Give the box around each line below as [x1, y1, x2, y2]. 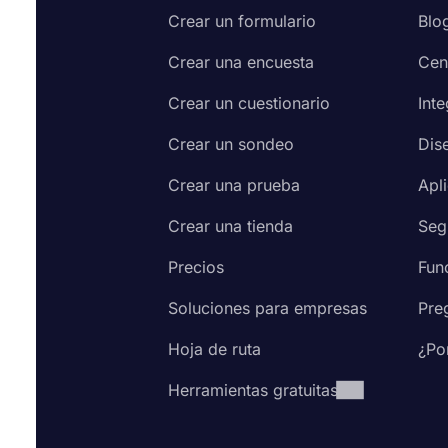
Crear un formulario [168, 11, 316, 31]
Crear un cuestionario [168, 93, 330, 113]
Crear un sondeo [168, 134, 294, 154]
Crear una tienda [168, 216, 293, 236]
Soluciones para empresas [168, 298, 367, 318]
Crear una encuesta [168, 52, 314, 72]
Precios [168, 257, 224, 277]
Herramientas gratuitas [168, 380, 338, 400]
